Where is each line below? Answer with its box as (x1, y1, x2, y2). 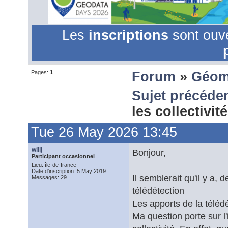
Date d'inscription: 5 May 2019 (32, 168, 106, 174)
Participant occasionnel (32, 153, 95, 159)
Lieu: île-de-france (32, 162, 76, 168)
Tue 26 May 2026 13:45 (31, 125, 177, 140)
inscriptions (88, 27, 173, 43)
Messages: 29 (32, 174, 67, 180)
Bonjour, (132, 147, 168, 158)
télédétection (132, 185, 184, 196)
